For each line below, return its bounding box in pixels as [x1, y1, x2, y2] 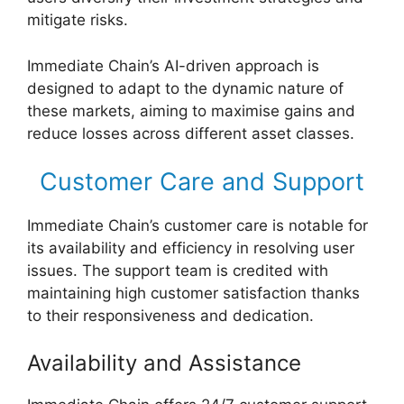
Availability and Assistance [27, 349, 301, 376]
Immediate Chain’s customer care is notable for [27, 216, 368, 235]
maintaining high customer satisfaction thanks [27, 284, 360, 303]
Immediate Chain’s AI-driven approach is [27, 56, 319, 75]
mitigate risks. [27, 11, 128, 30]
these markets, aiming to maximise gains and [27, 101, 355, 120]
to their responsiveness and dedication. [27, 307, 314, 326]
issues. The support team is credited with [27, 262, 328, 280]
